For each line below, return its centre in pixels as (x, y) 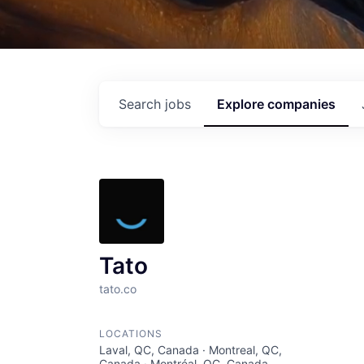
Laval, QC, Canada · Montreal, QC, (191, 350)
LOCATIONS (131, 334)
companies (301, 104)
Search (142, 104)
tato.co (118, 289)
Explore (242, 104)
